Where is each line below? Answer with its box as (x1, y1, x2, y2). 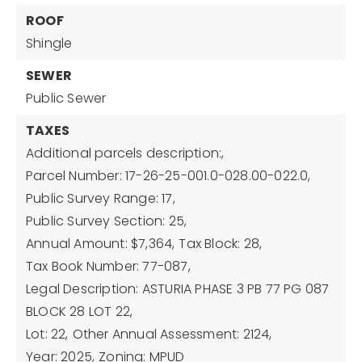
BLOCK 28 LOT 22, (26, 302, 133, 321)
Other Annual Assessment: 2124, (72, 325, 272, 343)
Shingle (26, 34, 73, 53)
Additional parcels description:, (26, 144, 225, 162)
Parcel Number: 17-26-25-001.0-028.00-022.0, (26, 166, 311, 185)
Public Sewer (26, 89, 107, 107)
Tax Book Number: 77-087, (26, 257, 191, 276)
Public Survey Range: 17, (26, 189, 175, 208)
